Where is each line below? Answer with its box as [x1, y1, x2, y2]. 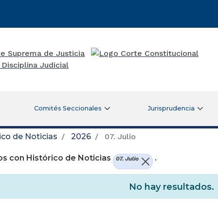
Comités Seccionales [34, 104, 102, 112]
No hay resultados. [128, 182, 214, 193]
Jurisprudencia [147, 104, 195, 112]
